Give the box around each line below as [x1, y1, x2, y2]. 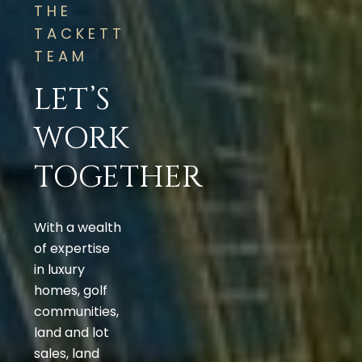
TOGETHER [34, 157, 203, 199]
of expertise [34, 239, 110, 259]
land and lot [34, 323, 109, 343]
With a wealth [34, 218, 121, 238]
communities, [34, 302, 119, 322]
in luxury [34, 260, 85, 280]
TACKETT [34, 23, 125, 44]
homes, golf [34, 281, 107, 301]
